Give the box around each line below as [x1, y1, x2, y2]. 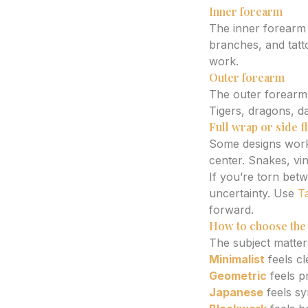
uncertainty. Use [209, 186, 298, 200]
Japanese [209, 285, 263, 299]
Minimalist [209, 252, 265, 266]
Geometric [209, 269, 267, 283]
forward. [209, 203, 254, 217]
